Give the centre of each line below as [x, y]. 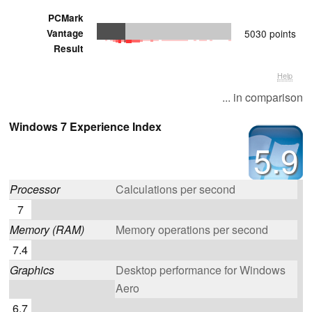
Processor [35, 189]
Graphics [32, 270]
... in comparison [263, 97]
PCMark [66, 17]
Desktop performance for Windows [201, 270]
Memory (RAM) [47, 229]
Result [69, 48]
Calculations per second [175, 189]
